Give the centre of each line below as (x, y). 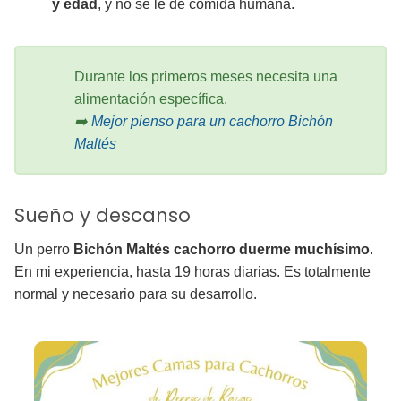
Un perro (44, 249)
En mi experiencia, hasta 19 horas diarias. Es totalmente (192, 271)
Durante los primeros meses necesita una (206, 76)
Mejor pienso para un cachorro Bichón (212, 121)
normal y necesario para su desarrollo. (136, 294)
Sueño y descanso (102, 215)
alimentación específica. (151, 98)
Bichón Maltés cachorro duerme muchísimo (222, 249)
